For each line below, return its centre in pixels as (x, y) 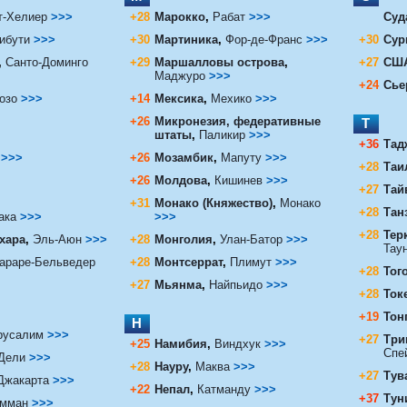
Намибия (180, 343)
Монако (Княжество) (213, 203)
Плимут (250, 262)
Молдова (180, 180)
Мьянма (178, 284)
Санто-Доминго (46, 62)
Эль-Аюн (59, 239)
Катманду (225, 389)
